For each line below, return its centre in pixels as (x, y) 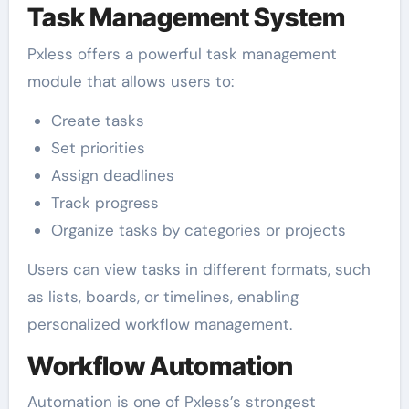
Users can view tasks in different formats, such (199, 269)
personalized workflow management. (159, 324)
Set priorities (98, 147)
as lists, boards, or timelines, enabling (163, 296)
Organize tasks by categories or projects (198, 230)
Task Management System (186, 18)
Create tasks (97, 120)
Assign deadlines (112, 175)
